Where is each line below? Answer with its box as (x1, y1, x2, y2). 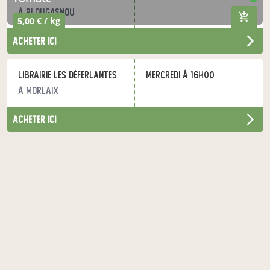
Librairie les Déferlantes (18, 70, 117, 80)
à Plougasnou (18, 7, 75, 17)
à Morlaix (18, 86, 58, 96)
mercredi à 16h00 (146, 70, 215, 80)
